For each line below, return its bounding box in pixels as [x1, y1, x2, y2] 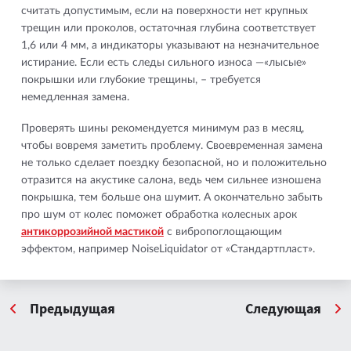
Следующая [244, 299, 321, 318]
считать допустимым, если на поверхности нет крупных [20, 5, 308, 17]
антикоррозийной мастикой [20, 226, 164, 238]
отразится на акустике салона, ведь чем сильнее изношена [20, 175, 321, 186]
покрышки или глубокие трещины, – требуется [20, 74, 261, 86]
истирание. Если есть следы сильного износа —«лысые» [20, 57, 306, 69]
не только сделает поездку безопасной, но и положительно [20, 157, 327, 169]
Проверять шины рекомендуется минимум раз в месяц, [20, 123, 304, 135]
